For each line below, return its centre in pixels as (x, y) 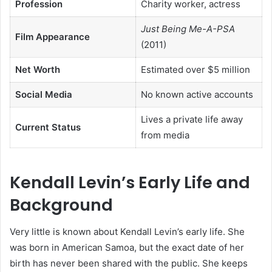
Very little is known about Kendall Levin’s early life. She (127, 232)
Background (61, 205)
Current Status (48, 127)
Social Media (43, 95)
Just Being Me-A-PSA (188, 29)
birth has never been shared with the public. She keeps (129, 263)
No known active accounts (197, 95)
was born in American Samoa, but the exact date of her (127, 248)
